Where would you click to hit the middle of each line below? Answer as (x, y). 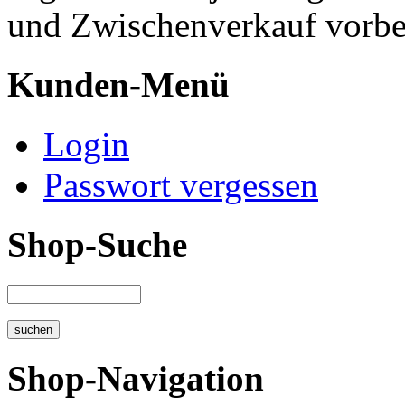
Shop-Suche (97, 245)
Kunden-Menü (118, 84)
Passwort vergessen (181, 185)
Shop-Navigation (136, 378)
